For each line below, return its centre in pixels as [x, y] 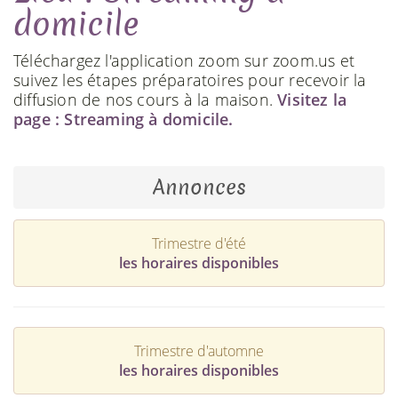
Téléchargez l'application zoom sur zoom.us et [184, 60]
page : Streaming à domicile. [123, 119]
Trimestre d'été [199, 243]
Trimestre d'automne [199, 350]
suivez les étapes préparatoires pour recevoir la [190, 80]
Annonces [199, 187]
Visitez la [312, 99]
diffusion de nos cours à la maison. [146, 99]
